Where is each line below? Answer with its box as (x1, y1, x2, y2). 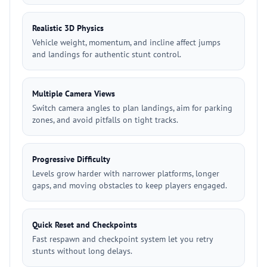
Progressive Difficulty (32, 154, 110, 164)
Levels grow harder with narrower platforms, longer (32, 168, 219, 179)
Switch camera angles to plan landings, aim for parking (32, 103, 232, 113)
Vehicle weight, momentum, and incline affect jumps (32, 37, 221, 48)
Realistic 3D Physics (32, 23, 104, 33)
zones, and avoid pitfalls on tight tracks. (32, 114, 178, 125)
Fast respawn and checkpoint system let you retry (32, 234, 213, 244)
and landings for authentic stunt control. (32, 49, 181, 60)
